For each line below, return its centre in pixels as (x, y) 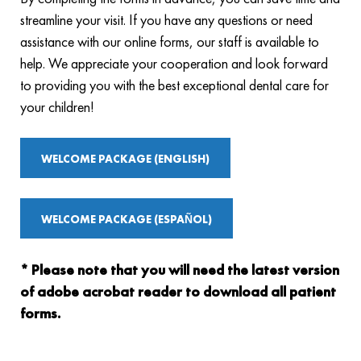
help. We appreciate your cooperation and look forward (174, 63)
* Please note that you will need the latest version (180, 270)
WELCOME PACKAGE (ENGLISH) (125, 159)
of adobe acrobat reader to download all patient (178, 291)
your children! (57, 107)
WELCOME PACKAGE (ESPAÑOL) (127, 219)
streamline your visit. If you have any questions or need (166, 20)
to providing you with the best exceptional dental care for (174, 85)
